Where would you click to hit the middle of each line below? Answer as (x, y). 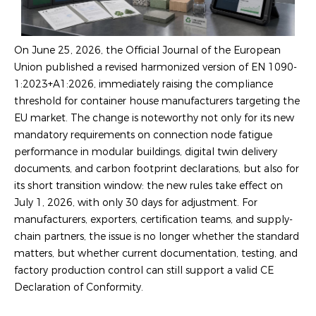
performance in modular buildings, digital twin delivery (146, 152)
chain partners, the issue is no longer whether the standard (157, 237)
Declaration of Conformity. (79, 287)
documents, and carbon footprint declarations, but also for (157, 169)
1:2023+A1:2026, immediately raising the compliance (144, 84)
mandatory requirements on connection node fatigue (143, 135)
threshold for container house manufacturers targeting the (157, 101)
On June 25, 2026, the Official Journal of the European (147, 50)
